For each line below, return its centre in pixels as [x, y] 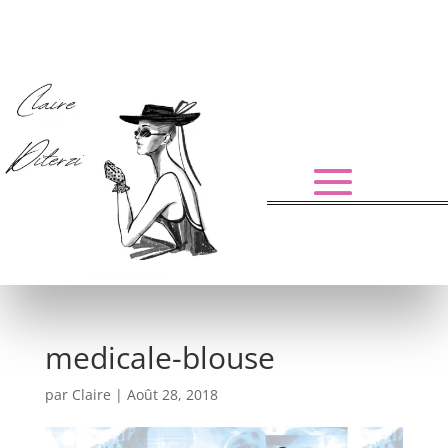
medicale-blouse [159, 357]
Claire [91, 394]
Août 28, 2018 [172, 394]
